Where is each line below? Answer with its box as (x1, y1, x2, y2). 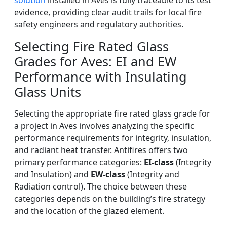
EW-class (91, 169, 125, 180)
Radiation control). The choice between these (14, 181, 187, 193)
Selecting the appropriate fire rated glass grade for (14, 108, 210, 120)
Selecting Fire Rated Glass (14, 37, 169, 55)
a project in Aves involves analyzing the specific (14, 120, 194, 132)
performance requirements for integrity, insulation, (14, 132, 211, 144)
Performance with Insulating (14, 68, 187, 86)
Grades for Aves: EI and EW (14, 53, 176, 70)
